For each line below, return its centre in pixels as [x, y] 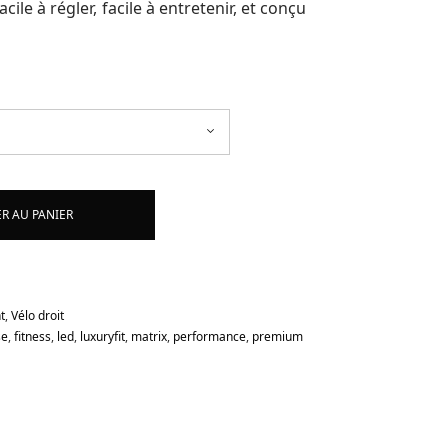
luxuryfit [103, 336]
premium [278, 336]
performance [210, 336]
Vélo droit [38, 315]
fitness [33, 336]
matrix [149, 336]
